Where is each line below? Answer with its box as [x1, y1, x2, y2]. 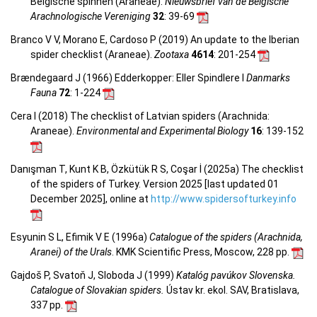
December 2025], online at [30, 193, 151, 205]
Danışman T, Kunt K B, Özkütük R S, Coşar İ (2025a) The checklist [11, 163, 304, 175]
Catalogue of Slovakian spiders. [30, 284, 164, 296]
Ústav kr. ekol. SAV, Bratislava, [164, 284, 299, 296]
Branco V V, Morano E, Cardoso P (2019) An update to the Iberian [11, 34, 299, 46]
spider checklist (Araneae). [30, 49, 154, 61]
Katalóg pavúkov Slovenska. [176, 270, 296, 282]
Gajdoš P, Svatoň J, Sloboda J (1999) [11, 270, 176, 282]
